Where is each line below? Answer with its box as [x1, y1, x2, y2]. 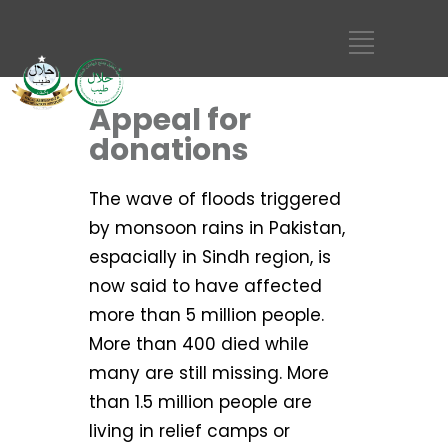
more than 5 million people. [89, 303, 324, 327]
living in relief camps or [89, 419, 290, 443]
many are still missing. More [89, 361, 329, 385]
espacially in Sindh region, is [89, 245, 331, 269]
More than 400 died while [89, 332, 309, 356]
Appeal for [89, 99, 251, 141]
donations [89, 129, 249, 171]
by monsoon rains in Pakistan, [89, 216, 345, 240]
